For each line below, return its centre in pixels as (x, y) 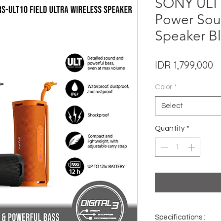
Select (172, 106)
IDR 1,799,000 (184, 65)
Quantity (170, 129)
